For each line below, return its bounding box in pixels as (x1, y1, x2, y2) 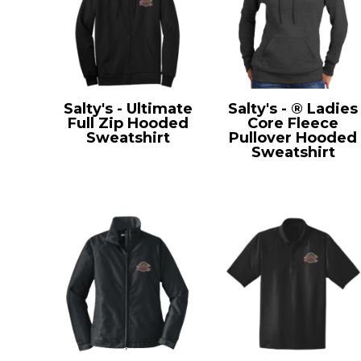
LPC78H (263, 158, 324, 176)
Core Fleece (247, 114, 339, 133)
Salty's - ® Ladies (228, 100, 359, 118)
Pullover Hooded (229, 129, 358, 147)
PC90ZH (96, 143, 160, 162)
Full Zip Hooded (67, 114, 189, 133)
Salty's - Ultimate (63, 100, 193, 118)
